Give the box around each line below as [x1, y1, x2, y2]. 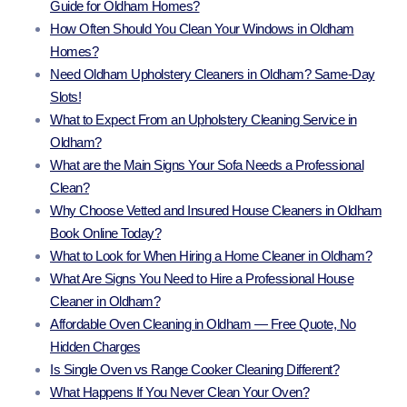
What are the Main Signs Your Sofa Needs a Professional [50, 157, 363, 174]
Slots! [50, 89, 81, 105]
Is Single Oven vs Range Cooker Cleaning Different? [50, 362, 339, 378]
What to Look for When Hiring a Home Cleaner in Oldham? [50, 248, 372, 264]
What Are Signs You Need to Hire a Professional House [50, 271, 353, 287]
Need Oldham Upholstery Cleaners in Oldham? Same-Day [50, 66, 375, 83]
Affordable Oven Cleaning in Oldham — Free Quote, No [50, 316, 356, 333]
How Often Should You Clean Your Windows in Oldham [50, 21, 354, 37]
